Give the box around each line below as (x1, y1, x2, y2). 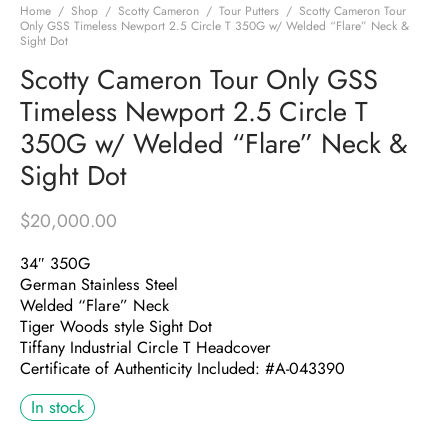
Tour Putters (219, 2, 279, 21)
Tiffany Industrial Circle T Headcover (20, 335, 271, 359)
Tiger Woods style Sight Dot (20, 314, 212, 338)
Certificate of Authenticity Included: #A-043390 (20, 356, 345, 380)
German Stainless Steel (20, 272, 178, 296)
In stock (31, 394, 84, 419)
